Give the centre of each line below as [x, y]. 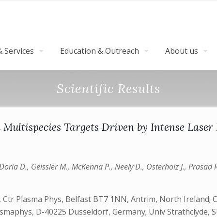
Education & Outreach [100, 51]
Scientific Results [108, 88]
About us [182, 51]
